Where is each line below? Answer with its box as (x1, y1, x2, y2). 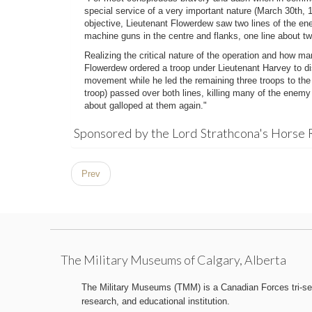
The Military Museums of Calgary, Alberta (61, 252, 286, 267)
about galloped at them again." (84, 100, 207, 111)
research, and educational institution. (81, 296, 230, 306)
